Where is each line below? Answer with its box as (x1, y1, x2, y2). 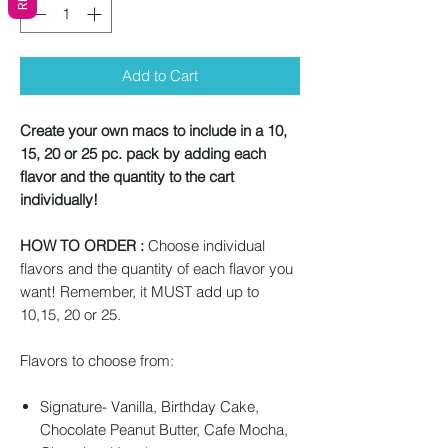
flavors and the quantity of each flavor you (20, 259, 293, 279)
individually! (20, 190, 98, 210)
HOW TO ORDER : (20, 236, 148, 256)
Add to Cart (122, 66, 198, 86)
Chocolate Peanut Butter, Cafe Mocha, (40, 420, 288, 440)
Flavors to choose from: (20, 351, 174, 371)
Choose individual (148, 236, 265, 256)
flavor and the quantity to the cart (20, 167, 234, 187)
